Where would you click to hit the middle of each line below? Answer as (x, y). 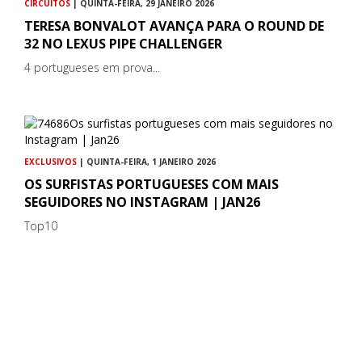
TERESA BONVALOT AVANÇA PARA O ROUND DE (174, 25)
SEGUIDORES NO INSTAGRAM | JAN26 (142, 202)
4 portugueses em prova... (92, 67)
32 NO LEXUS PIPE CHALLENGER (123, 43)
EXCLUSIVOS (51, 161)
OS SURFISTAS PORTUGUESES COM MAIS (152, 184)
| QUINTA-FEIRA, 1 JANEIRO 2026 (146, 161)
